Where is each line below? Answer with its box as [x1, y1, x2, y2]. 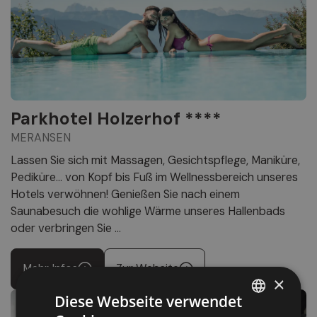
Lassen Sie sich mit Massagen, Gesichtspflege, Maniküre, [11, 152, 300, 168]
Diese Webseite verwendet [54, 292, 243, 311]
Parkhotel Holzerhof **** [11, 107, 221, 129]
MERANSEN [11, 129, 71, 145]
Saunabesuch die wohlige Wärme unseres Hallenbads [11, 203, 285, 219]
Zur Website [116, 260, 179, 276]
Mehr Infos [23, 260, 78, 276]
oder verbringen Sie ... [11, 220, 121, 236]
